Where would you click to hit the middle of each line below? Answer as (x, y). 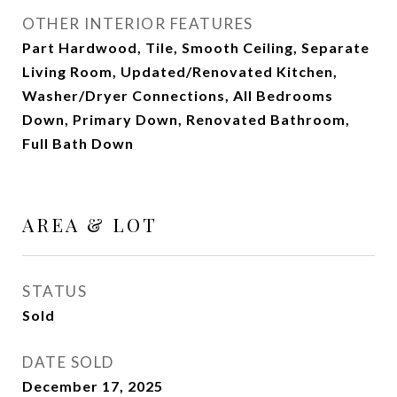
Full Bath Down (78, 143)
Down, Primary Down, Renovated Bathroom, (186, 119)
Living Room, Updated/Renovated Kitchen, (180, 71)
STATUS (54, 291)
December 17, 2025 (93, 386)
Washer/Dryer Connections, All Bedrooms (178, 95)
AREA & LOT (90, 224)
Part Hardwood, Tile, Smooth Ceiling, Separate (196, 47)
